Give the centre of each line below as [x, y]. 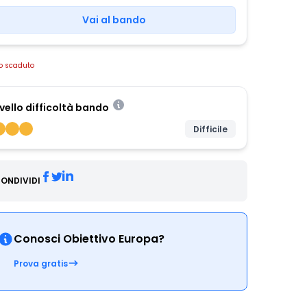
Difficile [210, 129]
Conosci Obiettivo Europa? [89, 239]
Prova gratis [41, 263]
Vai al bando [114, 20]
